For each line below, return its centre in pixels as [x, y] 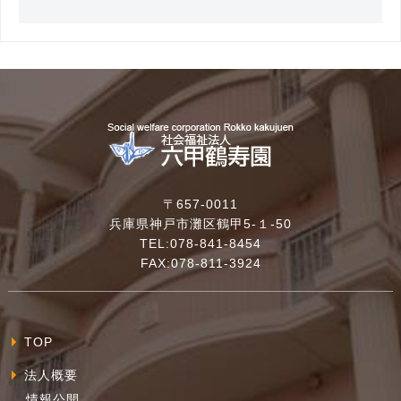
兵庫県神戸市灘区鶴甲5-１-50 [200, 224]
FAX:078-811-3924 [200, 264]
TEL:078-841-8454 [200, 244]
